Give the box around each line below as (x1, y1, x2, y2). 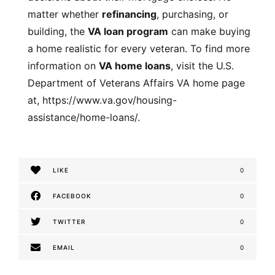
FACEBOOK (53, 192, 91, 199)
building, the (27, 25, 88, 37)
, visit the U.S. (170, 59, 234, 72)
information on (27, 59, 99, 72)
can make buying (168, 25, 250, 37)
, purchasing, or (156, 7, 228, 20)
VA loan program (87, 25, 168, 37)
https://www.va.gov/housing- (42, 93, 177, 106)
